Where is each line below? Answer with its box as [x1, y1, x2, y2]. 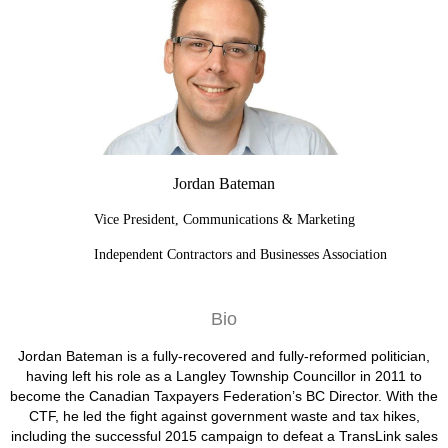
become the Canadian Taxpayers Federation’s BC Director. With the [10, 387, 438, 404]
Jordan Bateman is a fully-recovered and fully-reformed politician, [18, 347, 430, 364]
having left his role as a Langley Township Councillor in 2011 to [26, 367, 422, 384]
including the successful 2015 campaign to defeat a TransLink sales [10, 427, 438, 444]
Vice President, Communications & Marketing [93, 211, 355, 227]
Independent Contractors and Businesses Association [10, 246, 387, 262]
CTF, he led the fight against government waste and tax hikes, [28, 407, 420, 424]
